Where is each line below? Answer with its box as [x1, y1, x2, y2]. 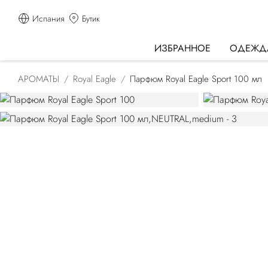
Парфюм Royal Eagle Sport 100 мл [130, 72, 262, 86]
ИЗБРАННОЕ [154, 41, 211, 55]
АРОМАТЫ [18, 72, 59, 86]
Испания [32, 13, 64, 25]
